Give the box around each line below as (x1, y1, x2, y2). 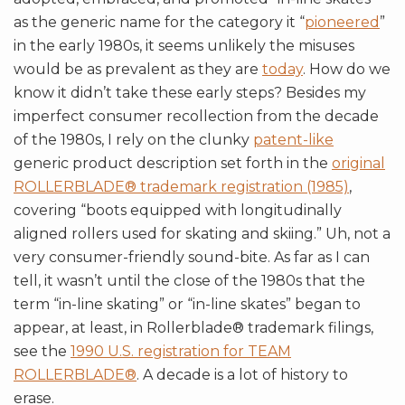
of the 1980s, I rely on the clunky (14, 130, 253, 148)
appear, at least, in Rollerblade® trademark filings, (14, 318, 373, 336)
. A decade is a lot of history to (137, 365, 348, 383)
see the (14, 342, 71, 360)
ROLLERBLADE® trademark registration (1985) (14, 177, 349, 195)
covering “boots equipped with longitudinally (14, 201, 342, 219)
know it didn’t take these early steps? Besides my (14, 83, 366, 101)
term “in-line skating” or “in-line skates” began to (14, 295, 361, 313)
